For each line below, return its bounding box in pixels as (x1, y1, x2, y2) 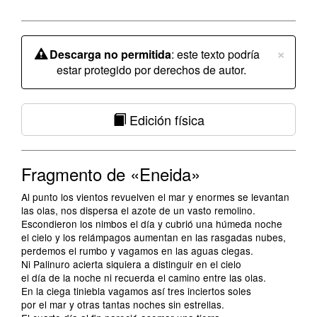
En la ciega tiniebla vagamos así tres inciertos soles (21, 284, 251, 298)
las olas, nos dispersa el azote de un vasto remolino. (21, 203, 255, 217)
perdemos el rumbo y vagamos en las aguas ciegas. (21, 243, 253, 258)
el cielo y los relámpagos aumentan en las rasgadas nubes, (21, 230, 286, 244)
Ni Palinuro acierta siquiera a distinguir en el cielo (21, 257, 241, 271)
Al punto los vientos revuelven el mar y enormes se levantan (21, 190, 289, 204)
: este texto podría (171, 46, 260, 62)
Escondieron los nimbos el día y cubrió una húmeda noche (21, 217, 282, 231)
